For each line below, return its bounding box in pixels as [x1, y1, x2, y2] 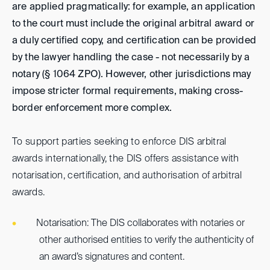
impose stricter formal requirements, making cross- [12, 87, 243, 96]
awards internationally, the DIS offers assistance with [12, 154, 239, 164]
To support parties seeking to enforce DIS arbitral [12, 137, 227, 147]
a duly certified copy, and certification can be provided [12, 36, 256, 46]
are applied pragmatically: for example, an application [12, 2, 256, 12]
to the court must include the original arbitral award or [12, 19, 254, 29]
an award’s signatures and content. [39, 252, 184, 262]
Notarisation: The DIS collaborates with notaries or [36, 218, 245, 228]
